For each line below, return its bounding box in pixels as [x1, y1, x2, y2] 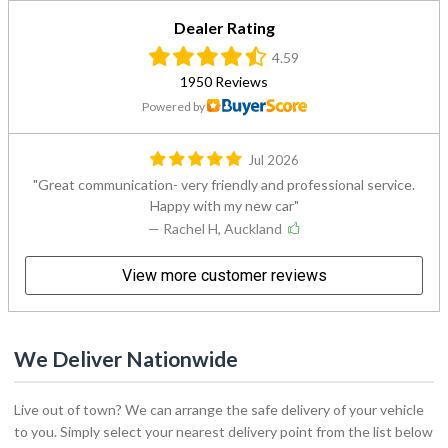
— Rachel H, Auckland [148, 219, 282, 237]
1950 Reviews [180, 72, 268, 90]
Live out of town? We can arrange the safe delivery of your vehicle [14, 400, 424, 418]
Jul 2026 [247, 151, 299, 168]
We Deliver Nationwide [14, 345, 238, 371]
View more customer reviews [121, 265, 327, 285]
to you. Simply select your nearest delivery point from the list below [14, 422, 433, 440]
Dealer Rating [173, 17, 275, 37]
